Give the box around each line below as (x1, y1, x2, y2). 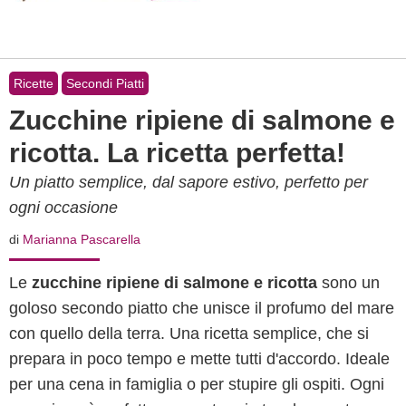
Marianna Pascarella (23, 232, 140, 246)
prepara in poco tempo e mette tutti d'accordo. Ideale (9, 350, 390, 368)
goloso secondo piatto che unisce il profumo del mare (9, 299, 394, 317)
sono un (317, 274, 380, 292)
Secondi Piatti (66, 76, 144, 91)
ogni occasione (9, 198, 118, 217)
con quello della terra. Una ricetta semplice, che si (9, 324, 369, 343)
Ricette (14, 76, 53, 91)
